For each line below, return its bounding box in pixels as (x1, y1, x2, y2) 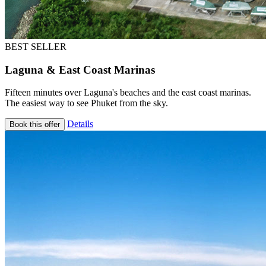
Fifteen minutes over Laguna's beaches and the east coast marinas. (5, 87, 251, 98)
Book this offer (9, 120, 60, 129)
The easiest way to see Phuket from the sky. (5, 98, 168, 109)
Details (67, 119, 93, 129)
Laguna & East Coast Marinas (5, 63, 155, 76)
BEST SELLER (5, 41, 66, 52)
